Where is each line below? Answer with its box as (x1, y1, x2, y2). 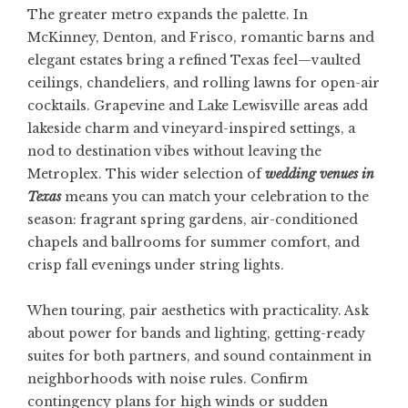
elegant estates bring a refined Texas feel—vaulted (27, 52, 361, 68)
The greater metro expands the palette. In (27, 6, 308, 23)
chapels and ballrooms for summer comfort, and (27, 234, 360, 250)
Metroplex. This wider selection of (27, 166, 265, 182)
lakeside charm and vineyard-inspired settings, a (27, 120, 355, 137)
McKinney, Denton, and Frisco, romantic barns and (27, 29, 374, 46)
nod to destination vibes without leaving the (27, 143, 321, 159)
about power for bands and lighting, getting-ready (27, 325, 365, 342)
